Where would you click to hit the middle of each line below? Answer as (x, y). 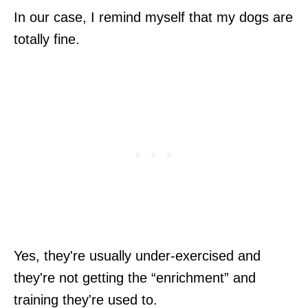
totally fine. (47, 39)
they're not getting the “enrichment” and (135, 277)
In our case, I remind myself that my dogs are (153, 17)
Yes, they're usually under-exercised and (137, 255)
